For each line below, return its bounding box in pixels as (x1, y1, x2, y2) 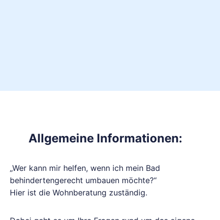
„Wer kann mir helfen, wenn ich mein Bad (10, 163, 160, 173)
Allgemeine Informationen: (28, 131, 182, 145)
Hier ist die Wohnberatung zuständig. (10, 188, 147, 197)
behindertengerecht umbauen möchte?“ (10, 175, 157, 185)
